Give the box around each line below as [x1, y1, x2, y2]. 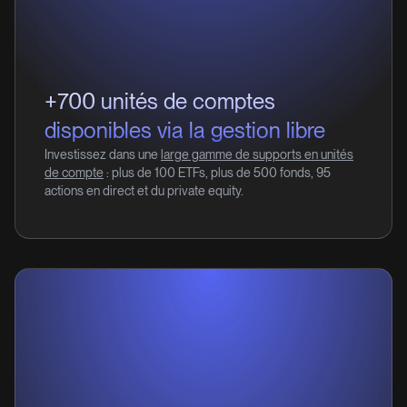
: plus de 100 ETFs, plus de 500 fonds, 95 [104, 165, 331, 180]
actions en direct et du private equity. [45, 184, 243, 198]
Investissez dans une [45, 147, 161, 162]
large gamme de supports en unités [161, 147, 353, 162]
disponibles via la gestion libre [45, 117, 325, 144]
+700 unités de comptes [45, 88, 275, 114]
